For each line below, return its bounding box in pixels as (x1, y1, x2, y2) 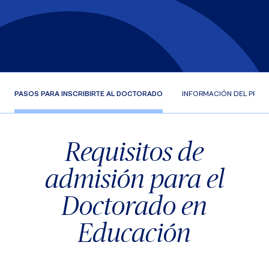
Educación (78, 217, 191, 247)
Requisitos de (65, 136, 204, 166)
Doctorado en (62, 190, 207, 220)
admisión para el (44, 163, 225, 193)
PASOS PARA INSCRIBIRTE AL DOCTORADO (14, 89, 163, 98)
